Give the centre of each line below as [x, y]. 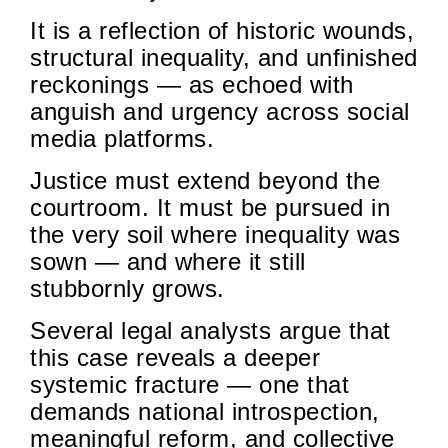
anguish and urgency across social [220, 112]
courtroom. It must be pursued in [210, 208]
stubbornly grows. [127, 289]
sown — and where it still [168, 262]
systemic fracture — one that [189, 385]
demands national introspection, [205, 412]
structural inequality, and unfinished [224, 58]
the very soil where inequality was [215, 235]
